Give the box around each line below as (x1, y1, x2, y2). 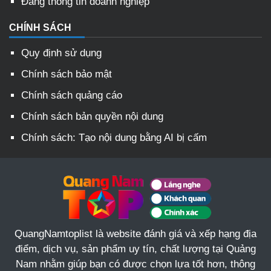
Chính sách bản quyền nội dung (21, 111, 163, 123)
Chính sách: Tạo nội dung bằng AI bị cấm (21, 132, 207, 144)
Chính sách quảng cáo (21, 90, 122, 102)
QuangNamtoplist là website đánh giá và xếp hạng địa (15, 228, 256, 240)
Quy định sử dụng (21, 47, 102, 59)
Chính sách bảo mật (21, 68, 112, 80)
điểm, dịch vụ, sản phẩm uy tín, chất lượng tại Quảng (15, 243, 256, 255)
